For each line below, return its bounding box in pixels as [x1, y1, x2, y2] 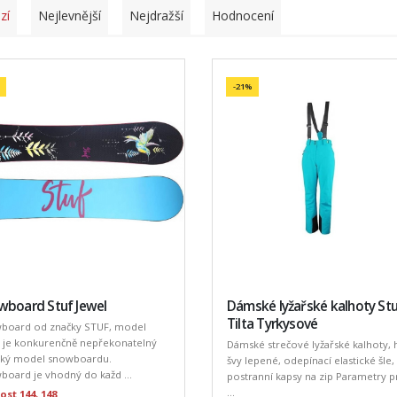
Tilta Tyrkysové [226, 314, 318, 333]
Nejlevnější [38, 7, 101, 24]
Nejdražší [129, 7, 183, 24]
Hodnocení [212, 7, 274, 24]
